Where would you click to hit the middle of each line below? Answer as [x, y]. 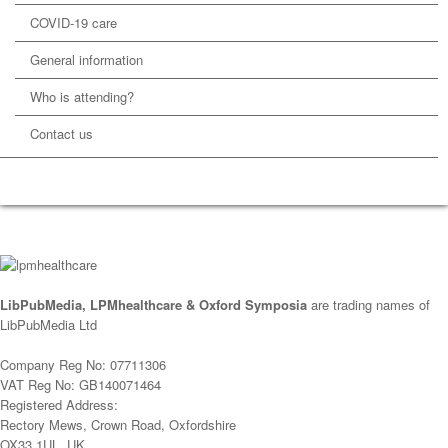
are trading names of [368, 304]
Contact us [61, 133]
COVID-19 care [73, 22]
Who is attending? [82, 96]
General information [86, 59]
